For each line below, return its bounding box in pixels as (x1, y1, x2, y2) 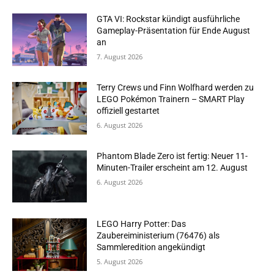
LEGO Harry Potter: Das (97, 219, 187, 229)
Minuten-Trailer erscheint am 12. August (97, 162, 248, 172)
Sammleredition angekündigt (97, 242, 206, 253)
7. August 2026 (97, 52, 143, 62)
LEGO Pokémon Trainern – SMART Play (97, 94, 245, 105)
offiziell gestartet (97, 106, 160, 116)
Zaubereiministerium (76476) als (97, 231, 220, 241)
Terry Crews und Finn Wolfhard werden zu (97, 83, 254, 93)
